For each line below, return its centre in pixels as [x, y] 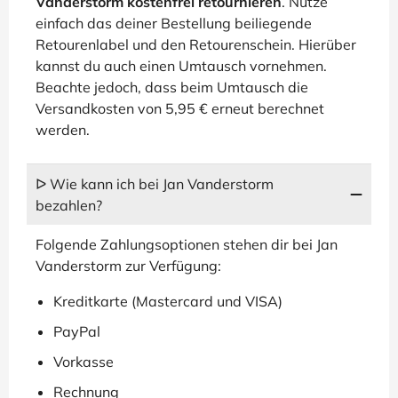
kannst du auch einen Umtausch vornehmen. [181, 66]
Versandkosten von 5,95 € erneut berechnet [180, 108]
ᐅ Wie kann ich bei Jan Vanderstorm [155, 184]
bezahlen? [69, 205]
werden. [63, 130]
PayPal [77, 331]
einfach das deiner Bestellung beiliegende [174, 23]
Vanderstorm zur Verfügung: [128, 266]
